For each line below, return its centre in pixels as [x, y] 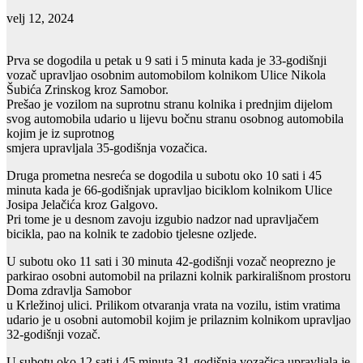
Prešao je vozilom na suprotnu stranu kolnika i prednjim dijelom [169, 104]
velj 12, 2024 [40, 18]
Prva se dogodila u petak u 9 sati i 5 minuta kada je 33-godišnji [167, 60]
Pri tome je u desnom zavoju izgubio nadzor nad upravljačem [162, 219]
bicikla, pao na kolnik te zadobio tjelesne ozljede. [132, 233]
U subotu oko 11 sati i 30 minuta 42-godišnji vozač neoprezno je [171, 261]
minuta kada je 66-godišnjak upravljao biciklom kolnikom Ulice [169, 190]
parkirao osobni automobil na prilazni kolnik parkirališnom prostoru [179, 275]
